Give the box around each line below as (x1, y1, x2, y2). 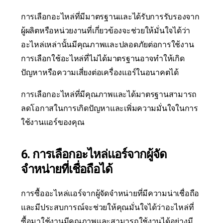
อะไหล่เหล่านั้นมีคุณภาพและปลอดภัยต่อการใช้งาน (21, 40, 194, 50)
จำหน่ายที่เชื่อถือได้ (21, 162, 113, 177)
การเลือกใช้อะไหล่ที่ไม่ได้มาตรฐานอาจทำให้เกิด (21, 54, 185, 64)
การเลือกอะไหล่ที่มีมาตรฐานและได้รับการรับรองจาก (21, 12, 200, 22)
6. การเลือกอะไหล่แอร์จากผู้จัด (21, 147, 167, 162)
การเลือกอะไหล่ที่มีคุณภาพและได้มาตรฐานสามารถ (21, 90, 197, 100)
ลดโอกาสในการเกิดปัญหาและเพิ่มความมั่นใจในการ (21, 104, 198, 113)
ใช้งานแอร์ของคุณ (21, 117, 85, 127)
